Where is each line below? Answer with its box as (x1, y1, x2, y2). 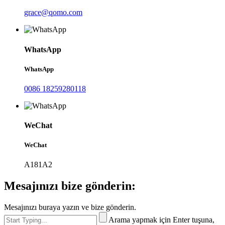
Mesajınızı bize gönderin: (4, 179, 136, 193)
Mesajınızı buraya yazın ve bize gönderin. (4, 203, 136, 212)
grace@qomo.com (24, 8, 82, 17)
